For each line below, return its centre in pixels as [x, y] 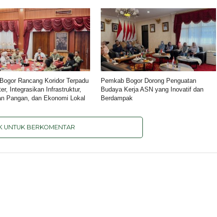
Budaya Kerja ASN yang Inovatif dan [152, 89]
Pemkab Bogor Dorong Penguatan [149, 81]
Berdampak [117, 98]
